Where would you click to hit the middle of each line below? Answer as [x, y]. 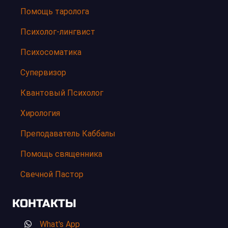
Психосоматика [51, 52]
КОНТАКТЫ [44, 203]
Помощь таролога [55, 11]
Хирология [40, 113]
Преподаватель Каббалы [68, 133]
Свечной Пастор [52, 174]
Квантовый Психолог [62, 93]
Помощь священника [61, 154]
